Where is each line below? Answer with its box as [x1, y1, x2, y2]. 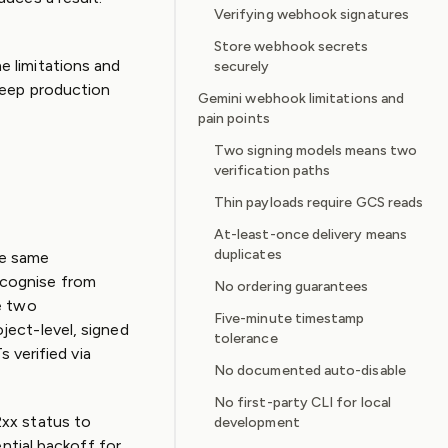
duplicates [214, 246, 282, 263]
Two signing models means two [214, 142, 417, 159]
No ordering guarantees [214, 278, 369, 295]
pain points [198, 110, 270, 127]
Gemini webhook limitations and [198, 90, 405, 107]
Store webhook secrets [214, 38, 369, 55]
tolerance [214, 330, 278, 347]
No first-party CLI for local [214, 394, 391, 411]
